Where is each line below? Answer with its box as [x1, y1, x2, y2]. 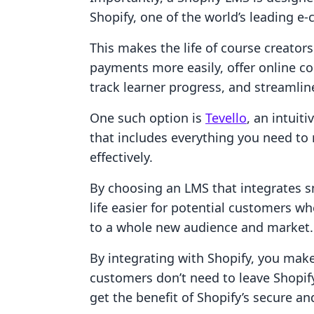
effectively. [90, 149, 153, 165]
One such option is [90, 109, 205, 126]
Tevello [205, 109, 247, 126]
